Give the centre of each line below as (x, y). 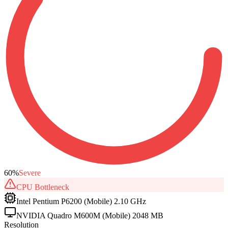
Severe (30, 173)
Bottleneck (51, 187)
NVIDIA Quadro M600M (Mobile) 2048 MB (90, 215)
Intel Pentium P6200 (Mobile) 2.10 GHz (81, 201)
